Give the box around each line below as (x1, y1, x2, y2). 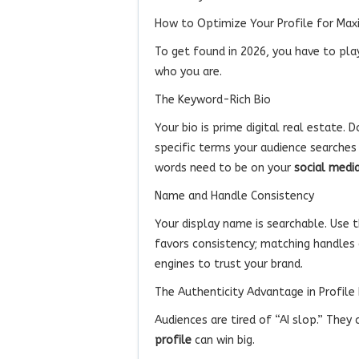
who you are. (155, 64, 222, 79)
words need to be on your (155, 160, 294, 175)
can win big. (192, 333, 255, 347)
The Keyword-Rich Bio (155, 92, 271, 107)
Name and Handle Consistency (155, 188, 314, 203)
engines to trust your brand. (155, 256, 303, 271)
